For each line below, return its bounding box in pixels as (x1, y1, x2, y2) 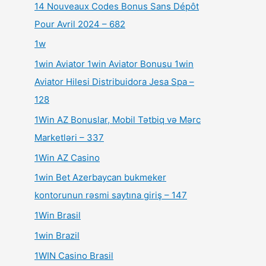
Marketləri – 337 (34, 131, 104, 143)
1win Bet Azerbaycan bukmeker (34, 172, 166, 183)
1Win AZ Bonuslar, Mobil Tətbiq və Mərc (34, 113, 201, 125)
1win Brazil (34, 229, 80, 241)
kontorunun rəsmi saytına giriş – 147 (34, 189, 187, 201)
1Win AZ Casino (34, 151, 100, 163)
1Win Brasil (34, 210, 81, 221)
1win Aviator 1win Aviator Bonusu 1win (34, 58, 194, 70)
